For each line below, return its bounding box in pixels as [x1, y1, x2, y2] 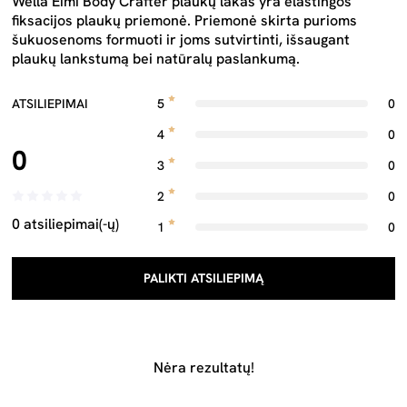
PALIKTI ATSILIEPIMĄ [144, 270, 263, 286]
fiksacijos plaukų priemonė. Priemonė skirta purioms [12, 11, 357, 30]
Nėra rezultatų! [153, 358, 254, 377]
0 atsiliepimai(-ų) [12, 214, 119, 233]
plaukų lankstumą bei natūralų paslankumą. [12, 49, 300, 68]
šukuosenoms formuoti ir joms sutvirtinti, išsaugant [12, 30, 350, 49]
